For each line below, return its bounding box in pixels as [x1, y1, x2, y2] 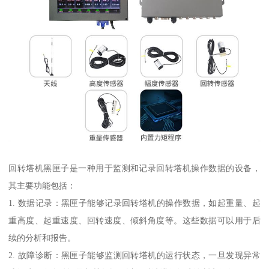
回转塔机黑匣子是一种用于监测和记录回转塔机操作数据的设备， [8, 163, 261, 174]
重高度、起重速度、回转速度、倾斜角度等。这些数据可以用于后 [8, 216, 261, 226]
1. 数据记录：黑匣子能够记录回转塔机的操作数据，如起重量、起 [8, 198, 261, 208]
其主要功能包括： [8, 181, 76, 191]
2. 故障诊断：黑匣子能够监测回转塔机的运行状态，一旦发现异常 [8, 250, 261, 261]
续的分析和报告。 [8, 233, 76, 243]
